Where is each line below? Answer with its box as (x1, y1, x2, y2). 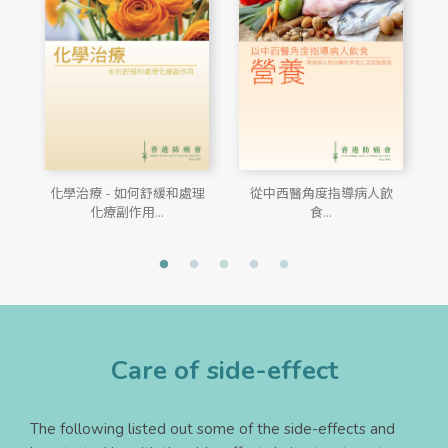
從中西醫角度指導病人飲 (249, 184, 393, 203)
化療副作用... (90, 203, 164, 222)
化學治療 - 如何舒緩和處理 (49, 184, 205, 203)
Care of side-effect (110, 352, 338, 388)
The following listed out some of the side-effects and (30, 418, 395, 439)
